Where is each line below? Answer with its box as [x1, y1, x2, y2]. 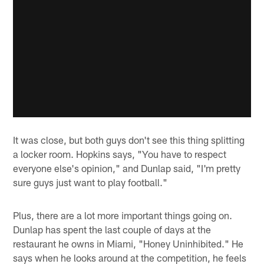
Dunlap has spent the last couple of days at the [13, 223, 212, 236]
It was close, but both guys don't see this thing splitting [13, 134, 245, 146]
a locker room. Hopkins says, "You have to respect [13, 148, 227, 160]
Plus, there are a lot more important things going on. [13, 209, 233, 222]
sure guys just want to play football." [13, 176, 168, 189]
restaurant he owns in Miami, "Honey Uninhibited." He [13, 237, 244, 250]
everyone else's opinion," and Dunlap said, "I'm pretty [13, 162, 241, 174]
